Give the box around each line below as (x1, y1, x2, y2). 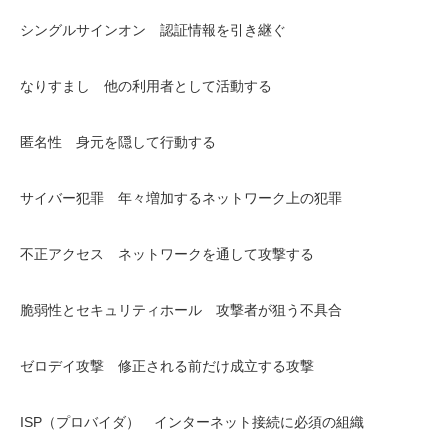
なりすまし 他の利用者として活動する (20, 78, 272, 94)
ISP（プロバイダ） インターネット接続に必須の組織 (20, 414, 364, 430)
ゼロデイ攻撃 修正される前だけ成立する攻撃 (20, 358, 314, 374)
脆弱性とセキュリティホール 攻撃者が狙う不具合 (20, 302, 342, 318)
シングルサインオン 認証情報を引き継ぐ (20, 22, 286, 38)
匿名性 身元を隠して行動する (20, 134, 216, 150)
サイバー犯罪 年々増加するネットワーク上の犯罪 (20, 190, 342, 206)
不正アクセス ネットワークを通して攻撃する (20, 246, 314, 262)
